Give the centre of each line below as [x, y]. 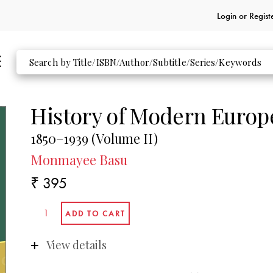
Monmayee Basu [79, 159]
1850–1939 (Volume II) [94, 139]
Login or [233, 16]
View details [76, 245]
